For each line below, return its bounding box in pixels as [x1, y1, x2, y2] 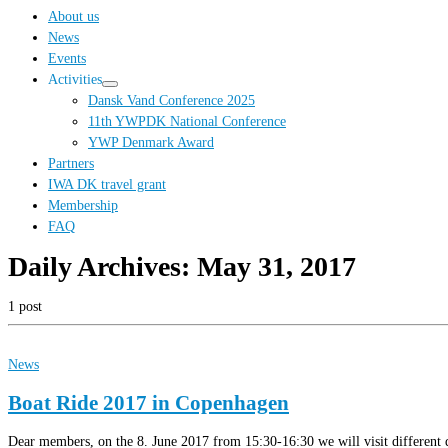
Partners [48, 155, 94, 172]
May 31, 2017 [197, 251, 356, 283]
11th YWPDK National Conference [88, 113, 286, 130]
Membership [48, 197, 118, 214]
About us [48, 8, 99, 25]
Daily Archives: [8, 251, 197, 283]
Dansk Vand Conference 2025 [88, 92, 255, 109]
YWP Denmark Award [88, 134, 214, 151]
